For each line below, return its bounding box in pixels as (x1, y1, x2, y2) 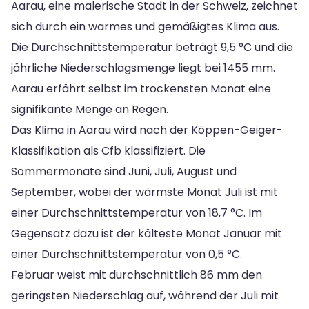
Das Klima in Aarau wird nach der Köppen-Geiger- (11, 121, 283, 138)
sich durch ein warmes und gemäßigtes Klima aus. (11, 18, 279, 34)
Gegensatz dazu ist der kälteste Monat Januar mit (11, 225, 282, 241)
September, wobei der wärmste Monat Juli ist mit (11, 183, 278, 200)
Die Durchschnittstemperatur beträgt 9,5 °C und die (11, 39, 293, 55)
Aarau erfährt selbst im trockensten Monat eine (11, 80, 271, 97)
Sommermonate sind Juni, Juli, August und (11, 163, 237, 179)
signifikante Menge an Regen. (11, 101, 168, 117)
